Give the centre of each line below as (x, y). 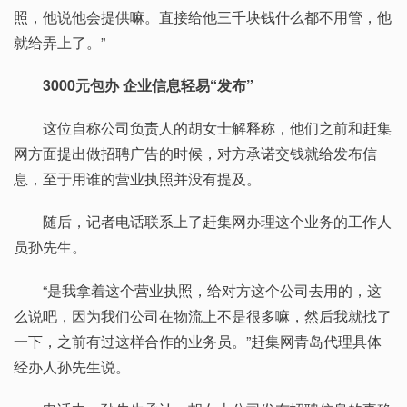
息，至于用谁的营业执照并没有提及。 (137, 179)
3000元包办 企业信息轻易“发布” (148, 85)
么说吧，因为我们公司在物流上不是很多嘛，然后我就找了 (203, 315)
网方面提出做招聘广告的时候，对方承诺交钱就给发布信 (195, 154)
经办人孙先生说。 (72, 366)
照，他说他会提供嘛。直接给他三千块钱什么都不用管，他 (203, 16)
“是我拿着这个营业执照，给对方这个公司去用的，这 (198, 290)
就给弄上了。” (60, 42)
